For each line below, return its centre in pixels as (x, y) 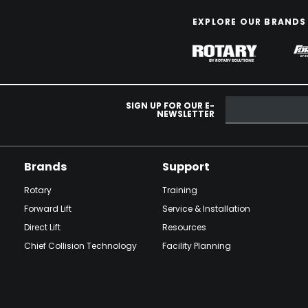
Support (186, 166)
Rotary (37, 190)
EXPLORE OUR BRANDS (250, 22)
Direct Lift (42, 227)
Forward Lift (47, 208)
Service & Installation (206, 208)
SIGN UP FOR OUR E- (170, 105)
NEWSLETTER (185, 113)
